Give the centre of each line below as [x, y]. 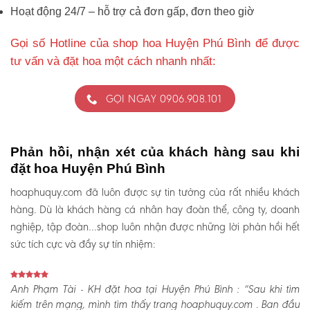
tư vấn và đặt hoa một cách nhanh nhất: [115, 62]
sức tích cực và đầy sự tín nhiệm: [83, 244]
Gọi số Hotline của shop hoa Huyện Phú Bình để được [155, 44]
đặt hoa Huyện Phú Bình [88, 168]
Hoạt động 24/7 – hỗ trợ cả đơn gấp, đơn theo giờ [133, 12]
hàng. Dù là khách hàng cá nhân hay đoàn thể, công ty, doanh [155, 210]
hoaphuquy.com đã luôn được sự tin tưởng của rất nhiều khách [155, 192]
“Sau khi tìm [270, 290]
